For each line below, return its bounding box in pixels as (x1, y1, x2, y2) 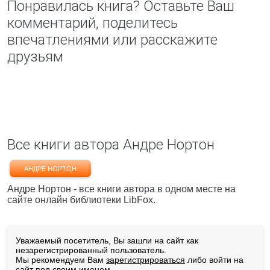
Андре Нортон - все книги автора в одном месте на (7, 184, 236, 194)
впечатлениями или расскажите (7, 31, 218, 48)
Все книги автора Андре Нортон (7, 136, 215, 153)
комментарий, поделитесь (7, 14, 178, 31)
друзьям (7, 48, 63, 65)
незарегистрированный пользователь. (16, 245, 166, 255)
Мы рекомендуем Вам (16, 255, 106, 265)
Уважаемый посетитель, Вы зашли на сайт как (16, 236, 198, 245)
